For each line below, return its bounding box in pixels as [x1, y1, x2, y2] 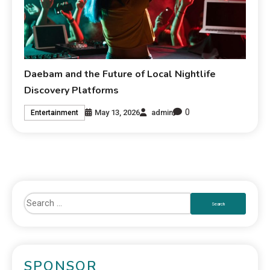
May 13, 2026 [95, 107, 140, 117]
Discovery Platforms [24, 84, 119, 98]
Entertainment [31, 108, 79, 117]
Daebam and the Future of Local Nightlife [24, 67, 216, 81]
